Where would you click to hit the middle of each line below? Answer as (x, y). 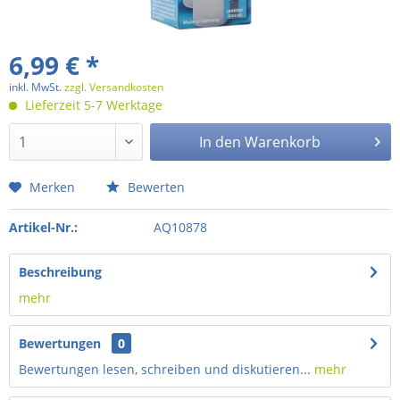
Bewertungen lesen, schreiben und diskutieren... (165, 369)
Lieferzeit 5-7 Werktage (92, 105)
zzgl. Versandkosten (114, 87)
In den (221, 142)
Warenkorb (283, 142)
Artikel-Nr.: (43, 227)
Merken (52, 187)
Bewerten (154, 187)
